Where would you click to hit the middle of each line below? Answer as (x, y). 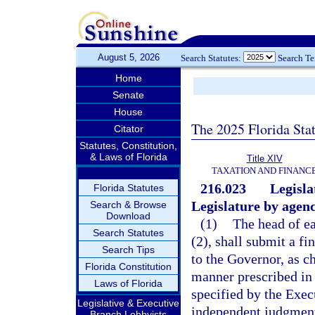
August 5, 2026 (128, 57)
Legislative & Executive (128, 303)
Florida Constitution (128, 266)
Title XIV (264, 159)
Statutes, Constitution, (128, 146)
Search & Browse (128, 205)
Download (128, 216)
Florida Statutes (128, 188)
